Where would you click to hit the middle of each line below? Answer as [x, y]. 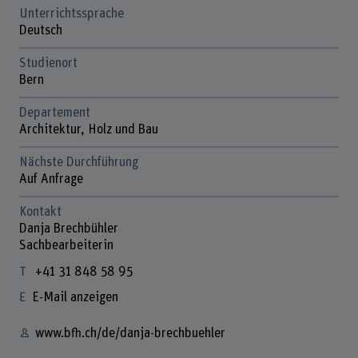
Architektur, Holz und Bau [88, 129]
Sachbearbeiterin [66, 245]
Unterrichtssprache [71, 14]
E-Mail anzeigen [75, 298]
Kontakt [40, 211]
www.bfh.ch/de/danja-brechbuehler [130, 333]
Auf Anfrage [51, 179]
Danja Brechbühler [68, 228]
